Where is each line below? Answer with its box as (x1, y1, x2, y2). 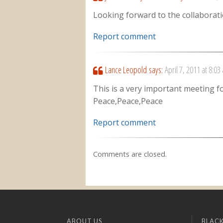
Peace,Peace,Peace (93, 96, 163, 107)
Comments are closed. (93, 149, 167, 159)
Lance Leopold (105, 63, 147, 76)
